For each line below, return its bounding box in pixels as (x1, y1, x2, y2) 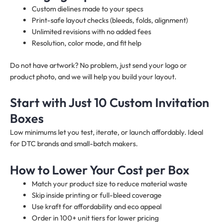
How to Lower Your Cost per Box (10, 162, 189, 178)
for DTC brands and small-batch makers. (10, 139, 138, 149)
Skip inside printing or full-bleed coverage (31, 190, 162, 200)
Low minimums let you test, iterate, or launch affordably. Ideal (10, 127, 203, 137)
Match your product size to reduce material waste (31, 178, 187, 188)
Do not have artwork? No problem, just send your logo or (10, 60, 187, 70)
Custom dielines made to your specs (31, 3, 143, 13)
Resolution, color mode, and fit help (31, 38, 141, 48)
